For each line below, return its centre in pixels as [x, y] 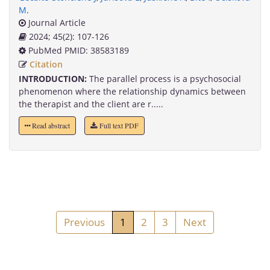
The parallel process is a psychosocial [164, 79]
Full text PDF [118, 126]
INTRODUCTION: [53, 79]
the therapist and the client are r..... [91, 104]
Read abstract [50, 126]
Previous [84, 222]
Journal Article [56, 23]
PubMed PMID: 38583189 [77, 51]
